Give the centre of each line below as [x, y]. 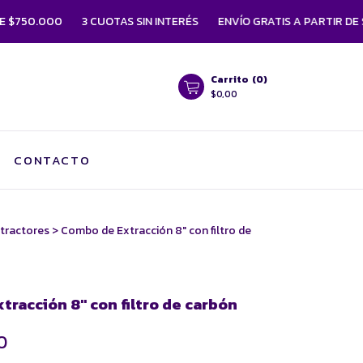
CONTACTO [52, 160]
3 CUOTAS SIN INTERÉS [119, 21]
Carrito [230, 79]
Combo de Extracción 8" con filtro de [156, 231]
